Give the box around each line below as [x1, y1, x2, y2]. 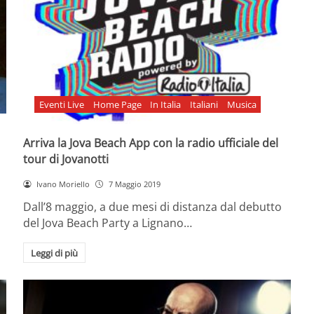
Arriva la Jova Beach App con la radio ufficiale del [23, 135, 279, 151]
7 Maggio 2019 [108, 178, 161, 189]
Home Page [93, 97, 142, 111]
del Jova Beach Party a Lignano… [23, 214, 193, 231]
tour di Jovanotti [23, 151, 109, 167]
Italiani [190, 97, 219, 111]
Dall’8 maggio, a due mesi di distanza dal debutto [23, 198, 282, 214]
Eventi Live [39, 97, 84, 111]
